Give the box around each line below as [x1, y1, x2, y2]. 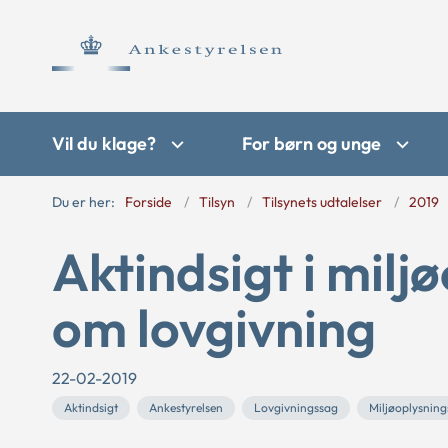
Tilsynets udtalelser [262, 193, 382, 211]
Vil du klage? [52, 132, 156, 155]
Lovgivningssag [254, 400, 338, 415]
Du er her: [52, 193, 115, 211]
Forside [125, 193, 172, 211]
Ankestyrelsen [149, 400, 223, 415]
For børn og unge [242, 132, 381, 155]
